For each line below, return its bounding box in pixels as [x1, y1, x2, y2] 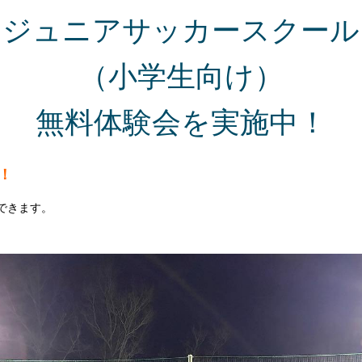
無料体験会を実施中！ [35, 106, 327, 139]
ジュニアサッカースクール [2, 14, 360, 47]
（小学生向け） [78, 60, 284, 93]
